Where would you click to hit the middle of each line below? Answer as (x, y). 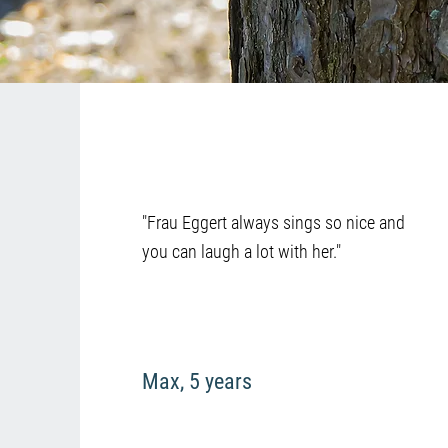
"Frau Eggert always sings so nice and (273, 222)
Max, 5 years (196, 381)
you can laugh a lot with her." (241, 251)
